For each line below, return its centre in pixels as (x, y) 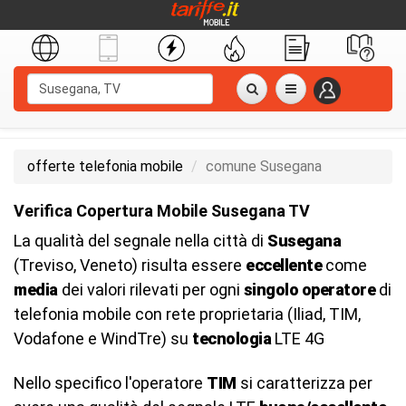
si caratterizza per (304, 383)
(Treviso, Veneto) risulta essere (130, 265)
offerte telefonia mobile (105, 166)
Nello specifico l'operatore (110, 383)
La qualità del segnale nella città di (140, 241)
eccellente (284, 265)
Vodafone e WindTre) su (103, 338)
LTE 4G (298, 338)
